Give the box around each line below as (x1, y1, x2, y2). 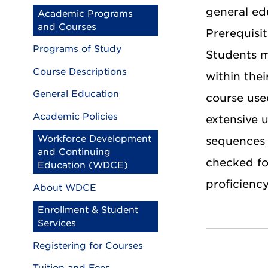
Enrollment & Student (38, 205, 138, 215)
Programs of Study (33, 44, 121, 54)
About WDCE (33, 182, 96, 193)
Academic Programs (38, 8, 133, 19)
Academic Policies (33, 111, 118, 122)
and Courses (38, 21, 96, 32)
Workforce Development (38, 133, 151, 144)
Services (38, 218, 76, 229)
